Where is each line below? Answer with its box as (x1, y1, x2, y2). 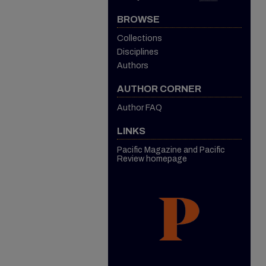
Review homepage (117, 154, 187, 163)
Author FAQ (117, 103, 162, 112)
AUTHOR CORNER (117, 84, 201, 94)
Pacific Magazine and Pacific (117, 145, 225, 154)
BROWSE (117, 14, 160, 24)
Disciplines (117, 47, 159, 56)
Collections (117, 34, 162, 43)
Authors (117, 61, 148, 70)
